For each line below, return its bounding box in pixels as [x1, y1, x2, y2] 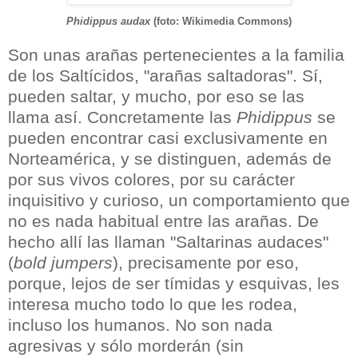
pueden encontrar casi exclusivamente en [8, 129, 328, 148]
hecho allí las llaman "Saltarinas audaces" [8, 233, 328, 252]
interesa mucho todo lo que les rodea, [8, 295, 297, 314]
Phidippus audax [66, 15, 150, 28]
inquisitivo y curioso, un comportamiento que [8, 191, 350, 210]
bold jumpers [14, 253, 113, 272]
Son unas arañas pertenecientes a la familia [8, 46, 344, 65]
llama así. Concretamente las [8, 108, 237, 127]
